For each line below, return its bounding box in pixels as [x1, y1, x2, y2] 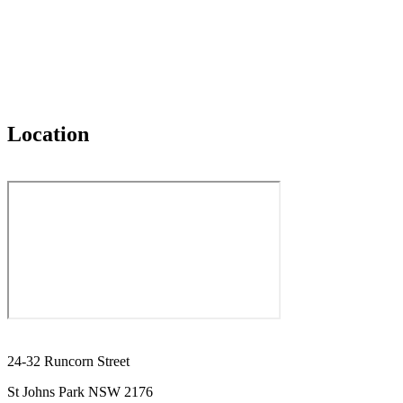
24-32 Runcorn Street [7, 353, 130, 369]
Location [7, 122, 89, 147]
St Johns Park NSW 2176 [7, 383, 153, 399]
